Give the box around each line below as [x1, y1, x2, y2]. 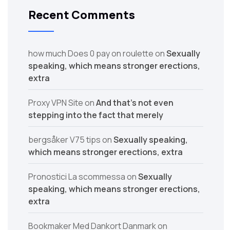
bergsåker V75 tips [28, 134, 101, 145]
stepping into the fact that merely [28, 109, 163, 121]
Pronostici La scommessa [28, 171, 125, 182]
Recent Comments [28, 7, 135, 23]
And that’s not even [96, 97, 174, 108]
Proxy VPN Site [28, 97, 83, 108]
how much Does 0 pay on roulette [28, 48, 154, 59]
